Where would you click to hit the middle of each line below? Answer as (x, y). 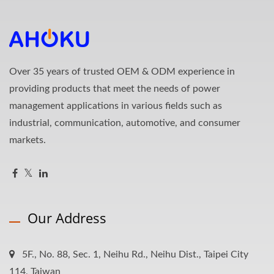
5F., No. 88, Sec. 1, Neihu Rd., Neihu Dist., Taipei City (135, 254)
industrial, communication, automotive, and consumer (125, 123)
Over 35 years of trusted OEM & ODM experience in (122, 72)
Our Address (67, 218)
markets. (28, 140)
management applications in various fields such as (116, 106)
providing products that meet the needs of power (115, 89)
